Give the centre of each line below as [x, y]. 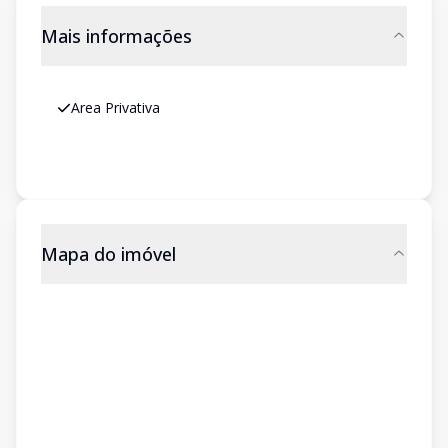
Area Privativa [115, 107]
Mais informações [116, 36]
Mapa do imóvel [108, 254]
